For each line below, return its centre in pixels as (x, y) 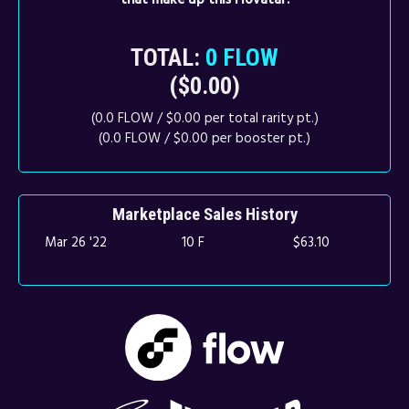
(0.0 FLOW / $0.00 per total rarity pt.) (204, 118)
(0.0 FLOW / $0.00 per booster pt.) (204, 138)
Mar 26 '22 (76, 242)
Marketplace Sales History (204, 215)
